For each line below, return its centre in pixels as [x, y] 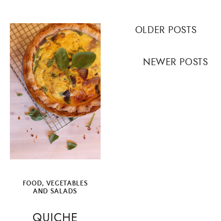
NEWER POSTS [175, 62]
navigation [144, 45]
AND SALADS [55, 191]
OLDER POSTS [166, 30]
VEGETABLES [67, 183]
